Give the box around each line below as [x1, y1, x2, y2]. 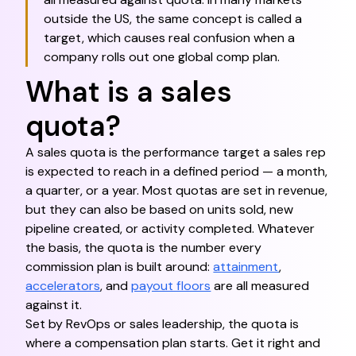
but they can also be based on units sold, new [25, 201, 294, 218]
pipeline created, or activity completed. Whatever [25, 220, 315, 237]
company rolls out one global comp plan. [44, 48, 281, 65]
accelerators [25, 277, 101, 294]
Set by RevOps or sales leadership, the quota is [25, 315, 300, 332]
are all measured [211, 277, 310, 294]
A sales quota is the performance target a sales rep [25, 144, 327, 161]
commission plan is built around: [25, 258, 214, 275]
